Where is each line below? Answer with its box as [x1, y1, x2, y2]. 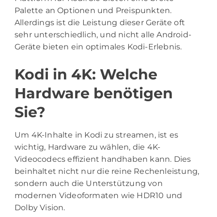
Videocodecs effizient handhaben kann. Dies [15, 154, 191, 164]
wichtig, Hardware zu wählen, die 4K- [15, 142, 161, 152]
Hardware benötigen [15, 84, 173, 102]
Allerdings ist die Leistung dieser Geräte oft [15, 17, 186, 27]
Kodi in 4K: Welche [15, 65, 157, 83]
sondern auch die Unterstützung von [15, 178, 163, 188]
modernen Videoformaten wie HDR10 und [15, 190, 183, 200]
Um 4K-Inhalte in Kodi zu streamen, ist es [15, 130, 179, 139]
